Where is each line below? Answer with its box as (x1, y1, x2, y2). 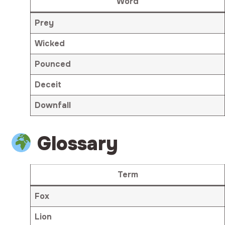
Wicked (35, 38, 65, 49)
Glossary (37, 131, 119, 156)
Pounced (35, 58, 71, 69)
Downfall (35, 99, 71, 110)
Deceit (35, 79, 62, 90)
